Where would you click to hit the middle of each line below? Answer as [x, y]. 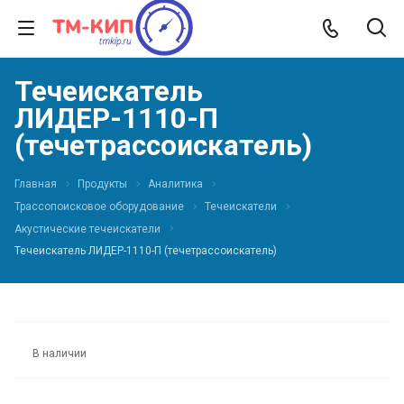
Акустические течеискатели [87, 229]
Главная [36, 184]
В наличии [60, 353]
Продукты [102, 184]
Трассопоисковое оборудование [99, 206]
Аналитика [175, 184]
